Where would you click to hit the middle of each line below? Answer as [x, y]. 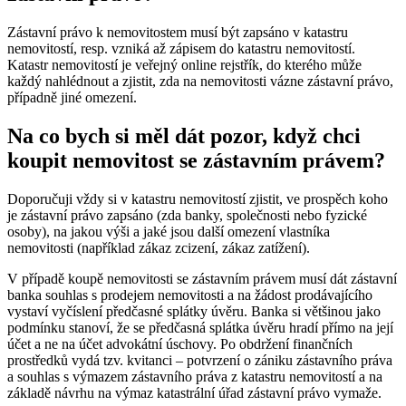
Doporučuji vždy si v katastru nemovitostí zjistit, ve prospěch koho [198, 198]
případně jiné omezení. [72, 98]
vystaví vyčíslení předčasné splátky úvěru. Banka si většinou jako [194, 311]
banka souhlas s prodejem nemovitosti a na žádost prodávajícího [190, 295]
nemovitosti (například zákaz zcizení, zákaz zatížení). [159, 247]
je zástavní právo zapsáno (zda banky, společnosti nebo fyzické [187, 215]
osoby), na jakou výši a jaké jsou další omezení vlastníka [169, 231]
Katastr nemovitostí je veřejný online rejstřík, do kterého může [184, 65]
